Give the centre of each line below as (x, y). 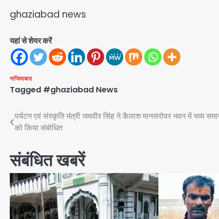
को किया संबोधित (39, 128)
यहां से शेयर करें (31, 41)
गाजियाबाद (21, 79)
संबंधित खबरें (47, 161)
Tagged (26, 90)
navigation (43, 136)
